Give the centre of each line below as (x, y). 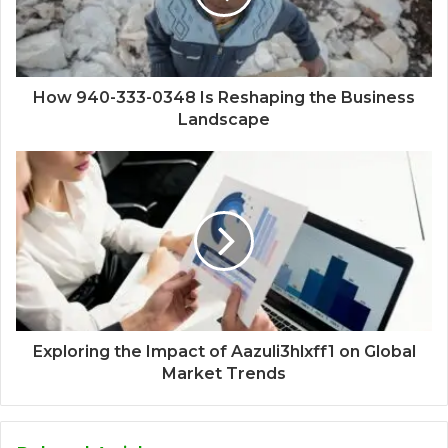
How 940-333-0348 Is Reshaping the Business (224, 97)
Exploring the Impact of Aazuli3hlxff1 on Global (224, 351)
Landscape (224, 119)
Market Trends (224, 373)
